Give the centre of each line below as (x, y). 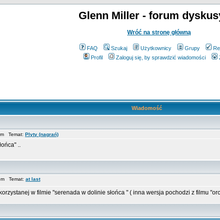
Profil (97, 57)
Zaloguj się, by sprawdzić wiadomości (161, 57)
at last (33, 179)
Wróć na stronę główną (159, 32)
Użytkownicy (156, 48)
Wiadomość (147, 108)
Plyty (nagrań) (42, 134)
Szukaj (119, 48)
